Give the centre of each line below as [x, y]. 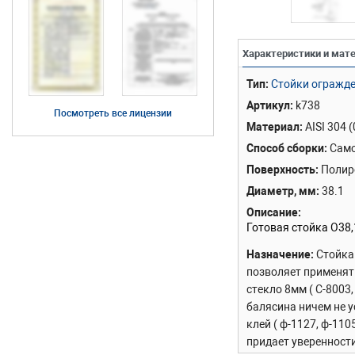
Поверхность [281, 170]
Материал [273, 127]
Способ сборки [285, 149]
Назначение [279, 255]
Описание [272, 213]
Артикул [268, 106]
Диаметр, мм [281, 191]
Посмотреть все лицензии [113, 114]
